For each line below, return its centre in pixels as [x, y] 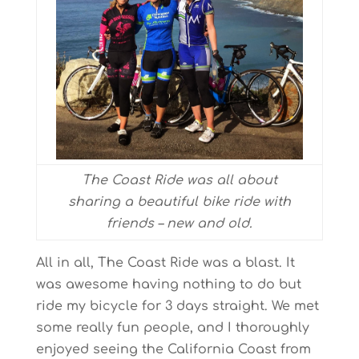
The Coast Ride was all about [179, 180]
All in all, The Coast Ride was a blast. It [165, 263]
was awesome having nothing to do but [168, 284]
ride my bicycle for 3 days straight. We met [177, 306]
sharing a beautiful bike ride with [179, 202]
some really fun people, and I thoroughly [172, 328]
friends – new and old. [179, 224]
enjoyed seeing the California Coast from [173, 349]
